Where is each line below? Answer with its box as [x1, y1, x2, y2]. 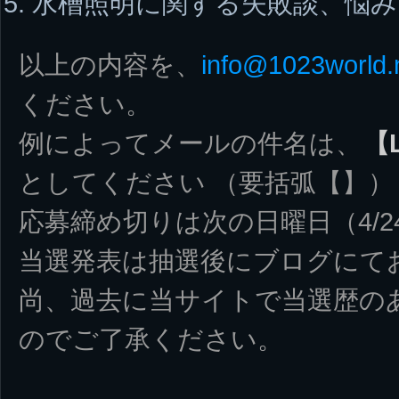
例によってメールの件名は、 [19, 127, 362, 158]
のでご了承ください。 [19, 323, 283, 354]
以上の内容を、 [19, 49, 201, 79]
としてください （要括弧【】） [19, 167, 394, 197]
